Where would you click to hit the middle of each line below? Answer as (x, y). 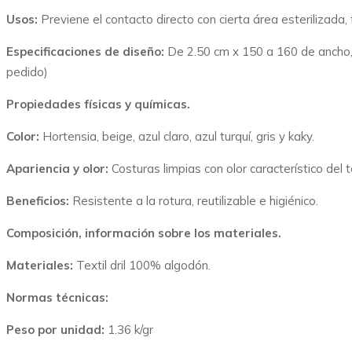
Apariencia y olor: (59, 169)
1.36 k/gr (130, 330)
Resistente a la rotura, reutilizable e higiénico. (195, 201)
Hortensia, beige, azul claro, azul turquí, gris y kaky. (178, 136)
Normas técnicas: (57, 297)
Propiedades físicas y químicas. (98, 104)
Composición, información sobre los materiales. (144, 233)
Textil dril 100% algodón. (143, 265)
